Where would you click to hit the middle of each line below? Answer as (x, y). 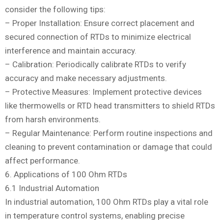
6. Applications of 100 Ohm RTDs (66, 175)
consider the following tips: (55, 10)
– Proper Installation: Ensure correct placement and (100, 23)
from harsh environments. (53, 120)
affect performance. (42, 161)
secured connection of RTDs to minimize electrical (98, 37)
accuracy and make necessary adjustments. (86, 78)
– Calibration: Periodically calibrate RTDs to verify (96, 65)
